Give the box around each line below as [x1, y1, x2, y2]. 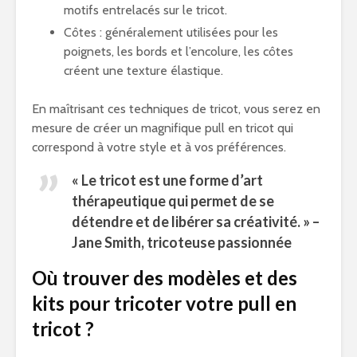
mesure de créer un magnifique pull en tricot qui [32, 120, 293, 135]
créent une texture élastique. [64, 63, 223, 78]
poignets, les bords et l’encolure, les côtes [64, 44, 293, 59]
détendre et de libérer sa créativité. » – [72, 213, 320, 230]
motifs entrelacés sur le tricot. [64, 2, 227, 18]
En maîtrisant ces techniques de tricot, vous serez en [32, 101, 320, 116]
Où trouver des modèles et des [32, 266, 297, 289]
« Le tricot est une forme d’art [72, 171, 263, 189]
